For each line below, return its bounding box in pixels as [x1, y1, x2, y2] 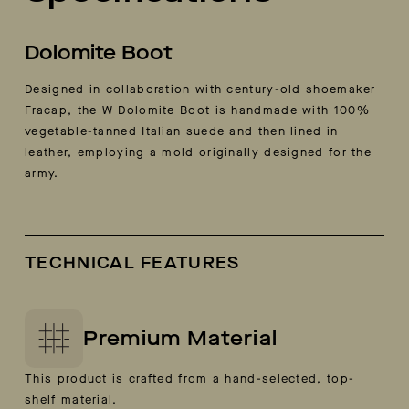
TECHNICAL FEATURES [25, 251, 240, 274]
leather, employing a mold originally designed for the [25, 143, 372, 160]
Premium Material [83, 324, 278, 351]
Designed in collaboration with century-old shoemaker [25, 80, 376, 97]
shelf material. [25, 391, 118, 407]
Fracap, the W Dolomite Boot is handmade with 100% [25, 101, 370, 118]
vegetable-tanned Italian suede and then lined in [25, 122, 339, 139]
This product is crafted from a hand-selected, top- [25, 370, 355, 386]
